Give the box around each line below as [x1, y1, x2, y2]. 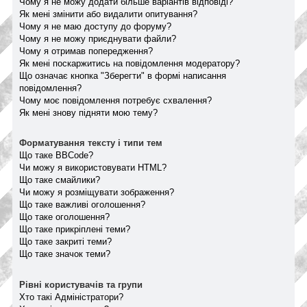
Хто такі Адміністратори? [19, 291, 123, 302]
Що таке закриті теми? [19, 236, 112, 247]
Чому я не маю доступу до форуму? [19, 21, 171, 32]
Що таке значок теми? [19, 249, 110, 260]
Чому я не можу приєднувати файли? [19, 33, 176, 44]
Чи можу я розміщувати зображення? [19, 187, 174, 198]
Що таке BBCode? [19, 150, 93, 161]
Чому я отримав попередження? [19, 45, 153, 56]
